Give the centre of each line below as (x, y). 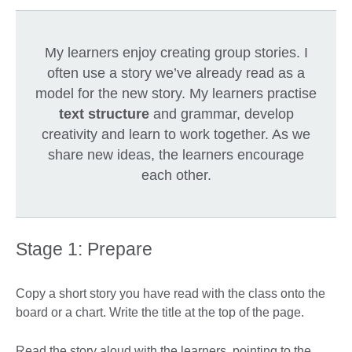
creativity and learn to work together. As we (176, 134)
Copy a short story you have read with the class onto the (170, 293)
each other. (176, 175)
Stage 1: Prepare (84, 249)
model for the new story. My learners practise (176, 93)
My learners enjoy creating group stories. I (176, 52)
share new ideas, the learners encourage (176, 154)
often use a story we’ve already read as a (176, 73)
